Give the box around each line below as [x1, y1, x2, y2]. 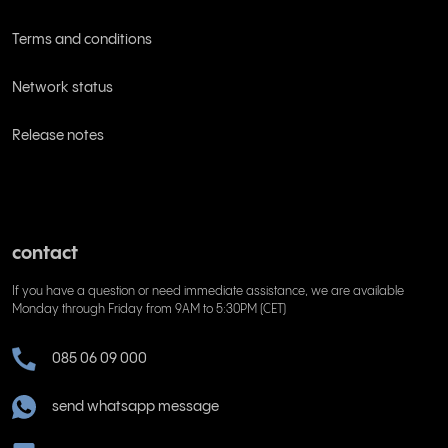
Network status [12, 80, 113, 95]
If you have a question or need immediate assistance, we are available [12, 284, 404, 298]
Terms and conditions [12, 32, 152, 47]
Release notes [12, 128, 104, 143]
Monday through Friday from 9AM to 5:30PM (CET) [12, 302, 286, 316]
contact [12, 243, 78, 263]
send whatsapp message [52, 399, 219, 414]
